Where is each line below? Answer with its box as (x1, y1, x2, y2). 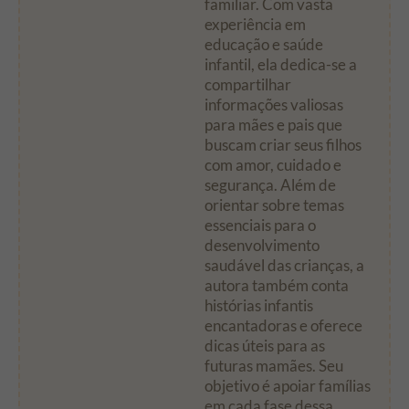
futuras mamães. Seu (204, 356, 343, 376)
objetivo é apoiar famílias (204, 376, 371, 396)
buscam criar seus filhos (204, 135, 362, 155)
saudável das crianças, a (204, 256, 364, 276)
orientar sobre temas (204, 195, 344, 215)
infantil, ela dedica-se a (204, 55, 357, 75)
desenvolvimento (204, 236, 320, 256)
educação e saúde (204, 35, 323, 55)
